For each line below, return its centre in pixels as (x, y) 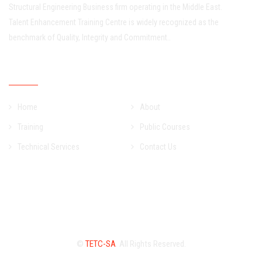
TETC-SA (100, 244)
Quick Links (32, 74)
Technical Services (49, 147)
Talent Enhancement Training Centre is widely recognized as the (114, 22)
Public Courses (165, 127)
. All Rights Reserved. (151, 244)
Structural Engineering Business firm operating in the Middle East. (116, 7)
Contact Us (158, 147)
